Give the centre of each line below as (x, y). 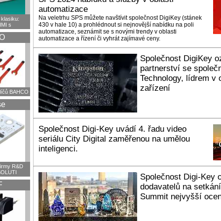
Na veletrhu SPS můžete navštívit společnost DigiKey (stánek (120, 18)
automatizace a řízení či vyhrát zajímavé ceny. (99, 38)
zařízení (155, 88)
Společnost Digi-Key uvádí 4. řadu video (112, 129)
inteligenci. (58, 149)
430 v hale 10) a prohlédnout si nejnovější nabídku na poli (116, 25)
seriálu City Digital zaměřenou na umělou (114, 139)
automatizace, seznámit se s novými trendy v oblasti (108, 32)
